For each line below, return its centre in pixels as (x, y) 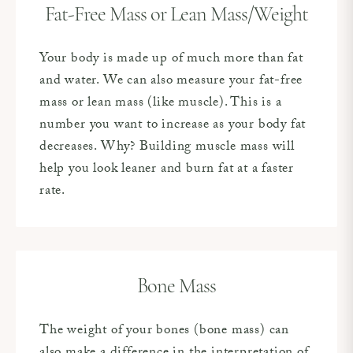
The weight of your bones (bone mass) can (164, 331)
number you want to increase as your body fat (173, 125)
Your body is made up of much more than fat (171, 59)
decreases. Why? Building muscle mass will (167, 147)
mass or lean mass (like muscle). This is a (161, 103)
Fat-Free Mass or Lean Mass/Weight (176, 15)
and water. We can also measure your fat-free (171, 81)
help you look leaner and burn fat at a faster (167, 169)
